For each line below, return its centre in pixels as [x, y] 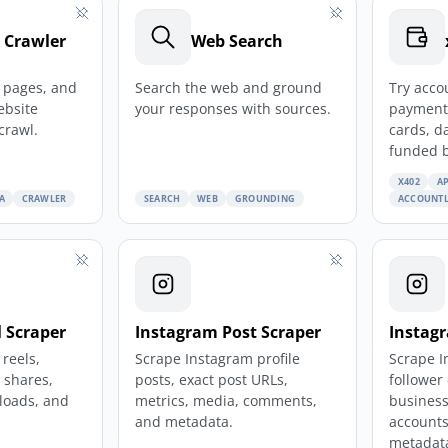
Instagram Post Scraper [228, 331]
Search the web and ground [229, 87]
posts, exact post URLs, [212, 379]
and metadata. [184, 421]
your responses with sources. [233, 108]
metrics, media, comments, [226, 400]
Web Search [237, 40]
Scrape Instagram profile [218, 358]
